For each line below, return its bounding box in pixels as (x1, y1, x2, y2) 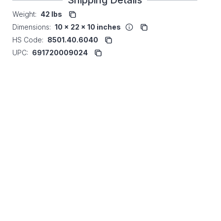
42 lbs (40, 10, 62, 18)
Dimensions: (12, 23, 51, 31)
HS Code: (12, 36, 43, 44)
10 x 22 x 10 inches (55, 23, 121, 31)
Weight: (12, 10, 37, 18)
